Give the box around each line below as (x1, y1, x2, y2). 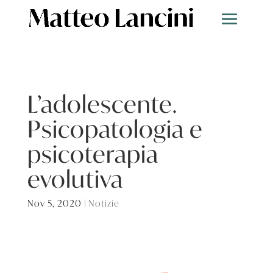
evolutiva (27, 163, 123, 194)
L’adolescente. (27, 88, 177, 119)
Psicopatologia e (27, 113, 203, 144)
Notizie (88, 197, 119, 209)
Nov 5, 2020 (27, 197, 82, 209)
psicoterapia (27, 138, 158, 169)
